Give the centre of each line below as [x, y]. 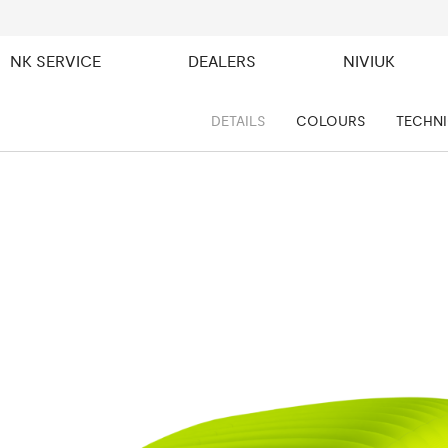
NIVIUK [369, 62]
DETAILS [238, 121]
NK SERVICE [56, 62]
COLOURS [330, 121]
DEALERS [222, 62]
